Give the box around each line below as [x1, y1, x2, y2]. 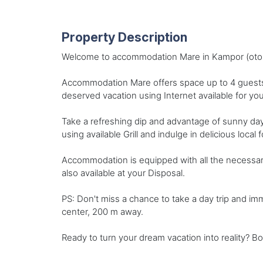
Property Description [61, 29, 187, 45]
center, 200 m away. [61, 206, 143, 218]
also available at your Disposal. [61, 167, 185, 179]
